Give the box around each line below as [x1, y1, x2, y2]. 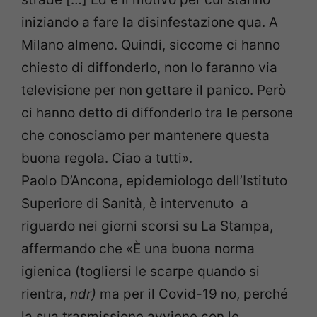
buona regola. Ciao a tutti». [21, 150, 192, 167]
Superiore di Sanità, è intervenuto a [21, 195, 248, 212]
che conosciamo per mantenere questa [21, 127, 270, 144]
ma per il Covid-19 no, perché [96, 286, 288, 303]
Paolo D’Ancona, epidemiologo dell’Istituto [21, 173, 287, 190]
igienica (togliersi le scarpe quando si [21, 263, 260, 280]
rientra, [21, 286, 70, 303]
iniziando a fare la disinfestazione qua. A [21, 14, 278, 31]
